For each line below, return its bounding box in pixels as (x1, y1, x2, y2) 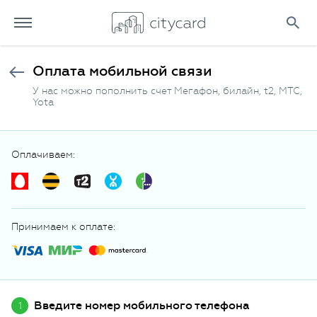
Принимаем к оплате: (11, 221, 115, 232)
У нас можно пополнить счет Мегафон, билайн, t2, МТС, (33, 85, 302, 96)
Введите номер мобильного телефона (34, 299, 250, 312)
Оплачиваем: (11, 149, 75, 160)
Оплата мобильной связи (33, 62, 212, 79)
